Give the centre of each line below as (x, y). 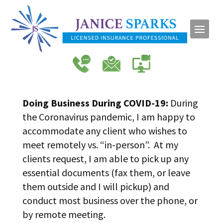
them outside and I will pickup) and (96, 186)
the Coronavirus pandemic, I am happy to (109, 116)
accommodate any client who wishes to (105, 130)
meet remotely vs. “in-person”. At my (100, 144)
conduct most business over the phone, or (110, 200)
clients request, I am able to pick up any (105, 158)
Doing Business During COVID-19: (95, 103)
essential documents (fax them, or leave (106, 172)
